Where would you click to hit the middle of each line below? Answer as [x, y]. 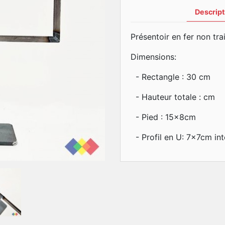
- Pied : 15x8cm [163, 117]
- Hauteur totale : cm [173, 97]
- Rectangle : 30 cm [171, 77]
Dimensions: [155, 57]
